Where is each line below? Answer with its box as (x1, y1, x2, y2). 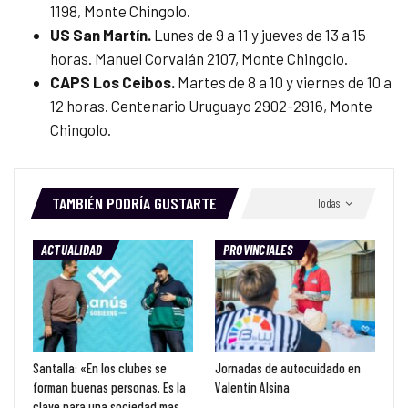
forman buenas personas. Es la (33, 379, 186, 396)
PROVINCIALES (223, 241, 292, 259)
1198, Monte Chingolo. (50, 2, 190, 21)
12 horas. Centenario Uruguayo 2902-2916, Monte (50, 97, 372, 116)
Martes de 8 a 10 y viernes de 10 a (178, 73, 392, 92)
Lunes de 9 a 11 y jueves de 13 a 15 (154, 25, 366, 45)
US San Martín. (50, 25, 154, 45)
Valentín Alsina (215, 379, 290, 396)
